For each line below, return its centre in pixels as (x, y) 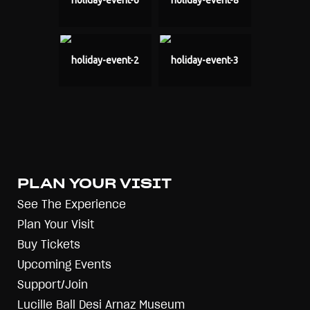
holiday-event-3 (205, 60)
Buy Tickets (49, 245)
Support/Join (53, 285)
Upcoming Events (64, 265)
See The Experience (72, 205)
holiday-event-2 (105, 60)
